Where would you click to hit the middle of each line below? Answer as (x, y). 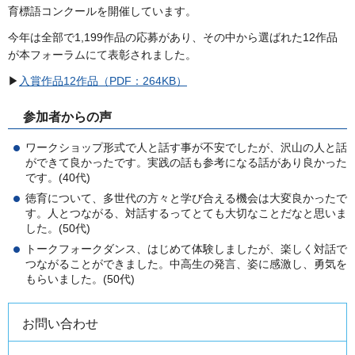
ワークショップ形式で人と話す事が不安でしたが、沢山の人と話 (186, 147)
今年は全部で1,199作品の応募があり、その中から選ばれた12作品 (173, 38)
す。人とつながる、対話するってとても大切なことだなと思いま (186, 213)
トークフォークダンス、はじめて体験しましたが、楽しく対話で (186, 248)
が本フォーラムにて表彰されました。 (102, 55)
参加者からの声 (67, 116)
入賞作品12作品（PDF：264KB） (103, 81)
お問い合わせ (60, 323)
